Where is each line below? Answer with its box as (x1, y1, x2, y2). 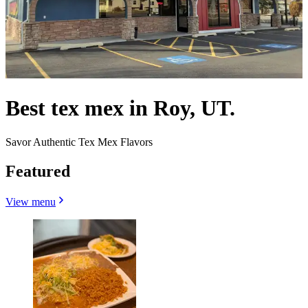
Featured (5, 162, 70, 180)
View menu (5, 195, 56, 208)
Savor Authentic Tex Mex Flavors (5, 135, 153, 148)
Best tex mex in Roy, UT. (5, 96, 235, 121)
